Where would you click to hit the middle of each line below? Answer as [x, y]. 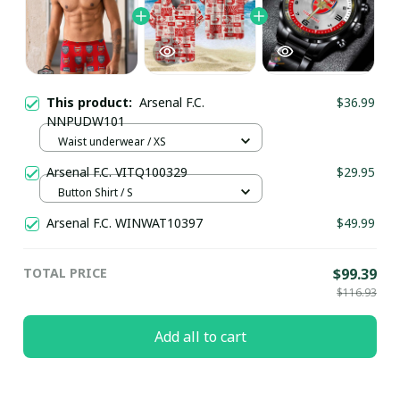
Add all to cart [200, 336]
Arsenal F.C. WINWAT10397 [125, 223]
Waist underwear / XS [112, 141]
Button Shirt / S [96, 192]
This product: [93, 103]
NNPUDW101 [86, 121]
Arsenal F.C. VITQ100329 [117, 172]
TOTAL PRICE [65, 273]
